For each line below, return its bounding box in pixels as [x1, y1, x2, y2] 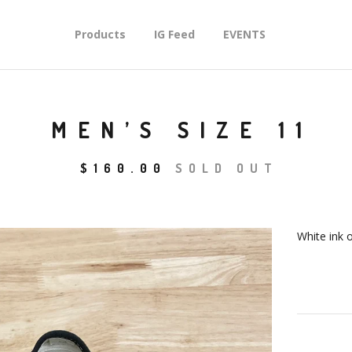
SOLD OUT [175, 160, 278, 176]
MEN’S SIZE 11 [50, 115, 313, 144]
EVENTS [222, 27, 266, 42]
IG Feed [153, 27, 195, 42]
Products [74, 27, 126, 42]
